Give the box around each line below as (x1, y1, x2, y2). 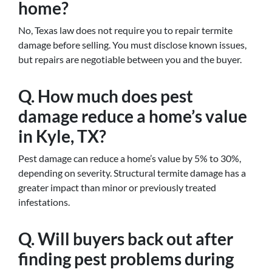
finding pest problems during (18, 248, 234, 269)
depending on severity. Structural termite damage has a (18, 167, 246, 178)
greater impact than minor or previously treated (18, 182, 216, 193)
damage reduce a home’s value (18, 106, 247, 126)
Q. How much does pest (18, 86, 193, 106)
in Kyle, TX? (18, 126, 106, 146)
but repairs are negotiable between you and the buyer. (18, 53, 242, 65)
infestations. (18, 196, 70, 208)
